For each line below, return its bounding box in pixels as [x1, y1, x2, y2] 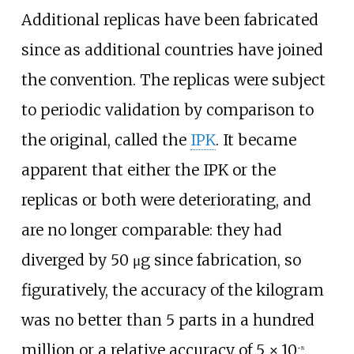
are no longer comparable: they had [21, 220, 282, 240]
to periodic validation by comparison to [21, 100, 314, 120]
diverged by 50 [21, 250, 129, 270]
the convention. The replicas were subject [21, 70, 326, 90]
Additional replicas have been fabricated [21, 10, 318, 30]
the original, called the [21, 130, 190, 150]
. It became [215, 130, 296, 150]
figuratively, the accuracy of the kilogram [21, 281, 324, 300]
